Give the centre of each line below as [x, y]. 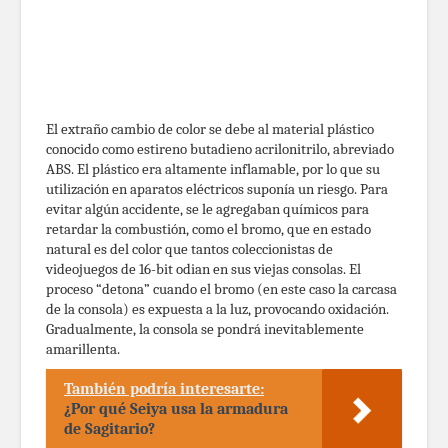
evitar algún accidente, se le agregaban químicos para [207, 209]
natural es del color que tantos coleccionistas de [189, 249]
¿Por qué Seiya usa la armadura [176, 409]
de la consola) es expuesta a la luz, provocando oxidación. [217, 309]
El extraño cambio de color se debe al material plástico [210, 129]
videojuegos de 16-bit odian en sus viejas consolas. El [203, 269]
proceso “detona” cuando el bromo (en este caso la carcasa [221, 289]
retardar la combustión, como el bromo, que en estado [208, 229]
